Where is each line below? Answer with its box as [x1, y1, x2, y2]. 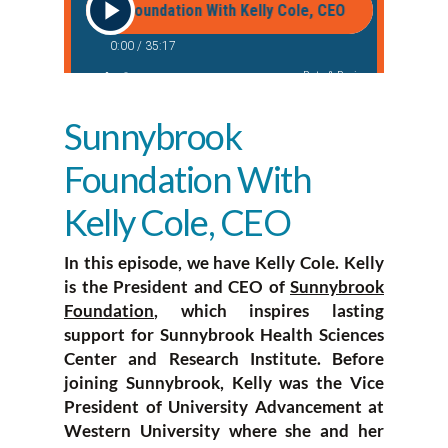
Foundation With [64, 156, 312, 201]
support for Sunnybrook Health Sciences [64, 323, 384, 345]
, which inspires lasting [154, 299, 384, 321]
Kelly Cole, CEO [64, 199, 291, 244]
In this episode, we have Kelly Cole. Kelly [64, 251, 384, 273]
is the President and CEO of [64, 275, 285, 297]
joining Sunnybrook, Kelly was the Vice [64, 371, 384, 393]
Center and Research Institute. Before [64, 347, 384, 369]
